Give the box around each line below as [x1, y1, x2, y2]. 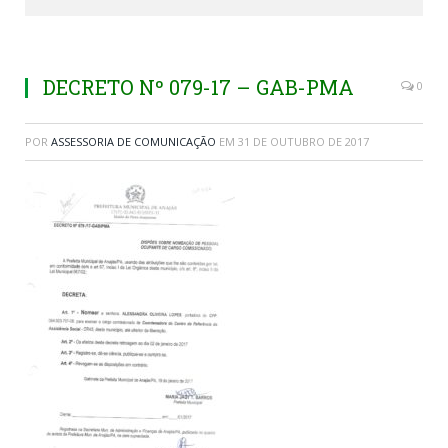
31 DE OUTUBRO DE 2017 [238, 134, 369, 150]
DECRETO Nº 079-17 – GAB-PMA [43, 74, 354, 101]
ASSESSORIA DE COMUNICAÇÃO [51, 134, 216, 150]
